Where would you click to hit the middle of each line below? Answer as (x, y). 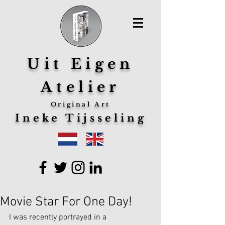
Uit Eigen (81, 64)
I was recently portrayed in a (59, 217)
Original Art (81, 104)
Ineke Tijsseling (81, 118)
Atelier (81, 87)
